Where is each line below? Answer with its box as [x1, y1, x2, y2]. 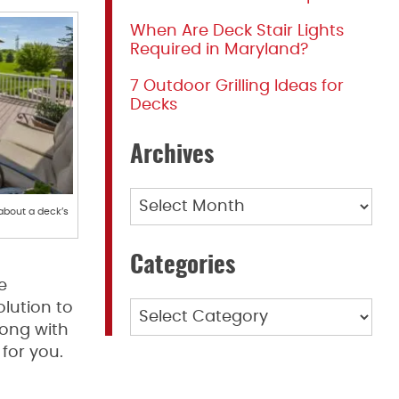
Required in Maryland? [130, 42, 308, 58]
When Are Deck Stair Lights [130, 23, 344, 39]
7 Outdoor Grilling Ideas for [130, 78, 344, 94]
